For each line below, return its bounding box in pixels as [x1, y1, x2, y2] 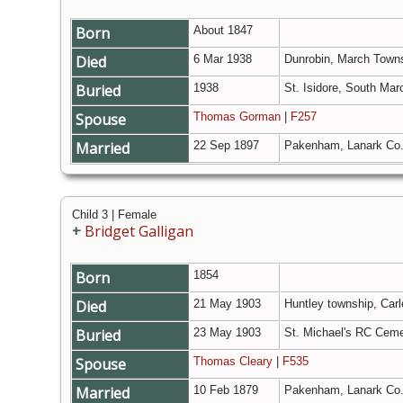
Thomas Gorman [193, 110, 281, 124]
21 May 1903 [193, 297, 264, 311]
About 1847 [193, 23, 256, 38]
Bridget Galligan [85, 221, 193, 242]
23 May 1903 [193, 326, 264, 340]
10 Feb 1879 [193, 383, 262, 398]
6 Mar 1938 [193, 52, 255, 67]
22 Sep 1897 [193, 139, 263, 153]
